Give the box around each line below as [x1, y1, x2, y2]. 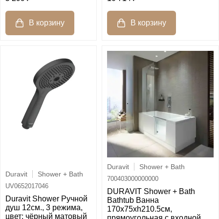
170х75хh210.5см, [107, 205, 172, 214]
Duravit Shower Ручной [5, 195, 88, 203]
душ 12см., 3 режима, [5, 203, 83, 212]
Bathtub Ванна [107, 196, 159, 205]
